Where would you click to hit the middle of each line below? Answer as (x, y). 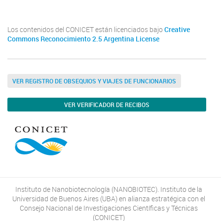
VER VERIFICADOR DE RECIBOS (107, 104)
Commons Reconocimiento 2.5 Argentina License (83, 39)
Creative (177, 29)
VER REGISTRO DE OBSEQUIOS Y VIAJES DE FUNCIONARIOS (94, 81)
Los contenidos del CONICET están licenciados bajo (86, 29)
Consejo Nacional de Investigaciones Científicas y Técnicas (109, 208)
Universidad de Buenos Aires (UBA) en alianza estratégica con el (109, 199)
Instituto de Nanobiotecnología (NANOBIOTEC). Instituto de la (109, 189)
